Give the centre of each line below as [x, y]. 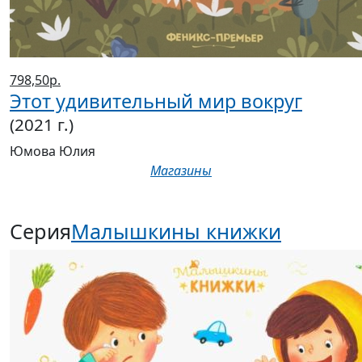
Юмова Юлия [53, 152]
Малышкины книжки [176, 232]
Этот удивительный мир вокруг [156, 101]
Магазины [181, 171]
